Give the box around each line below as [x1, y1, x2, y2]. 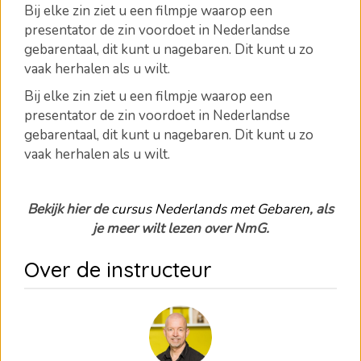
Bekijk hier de [27, 200, 111, 218]
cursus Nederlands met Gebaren [111, 200, 309, 218]
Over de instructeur [24, 256, 212, 283]
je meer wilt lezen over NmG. [92, 219, 269, 238]
